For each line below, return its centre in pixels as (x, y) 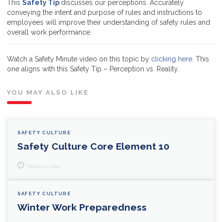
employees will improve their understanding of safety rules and (109, 22)
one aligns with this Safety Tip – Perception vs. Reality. (93, 69)
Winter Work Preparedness (82, 207)
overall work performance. (49, 32)
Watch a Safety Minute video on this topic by (79, 59)
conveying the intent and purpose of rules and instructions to (105, 12)
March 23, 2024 (44, 166)
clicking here (172, 59)
